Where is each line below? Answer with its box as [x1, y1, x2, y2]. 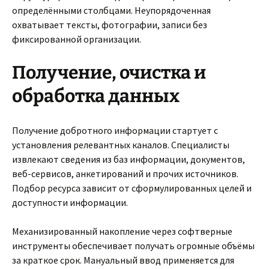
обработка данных [12, 85, 180, 107]
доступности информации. [12, 196, 128, 208]
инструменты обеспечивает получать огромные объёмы [12, 240, 255, 252]
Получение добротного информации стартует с [12, 124, 218, 136]
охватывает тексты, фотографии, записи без [12, 19, 207, 31]
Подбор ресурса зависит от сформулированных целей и [12, 182, 252, 194]
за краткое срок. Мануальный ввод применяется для [12, 254, 234, 266]
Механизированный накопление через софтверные [12, 225, 232, 237]
